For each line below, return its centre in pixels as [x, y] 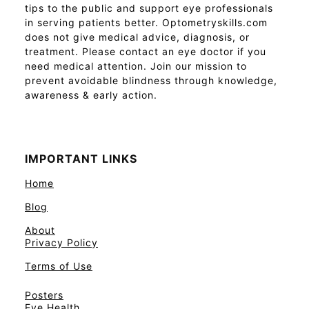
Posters [44, 295]
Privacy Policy [61, 242]
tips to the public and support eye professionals [149, 8]
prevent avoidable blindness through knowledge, [151, 80]
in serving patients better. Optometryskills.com [146, 22]
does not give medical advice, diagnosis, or [137, 37]
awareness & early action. [91, 94]
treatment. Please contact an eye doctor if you [146, 51]
